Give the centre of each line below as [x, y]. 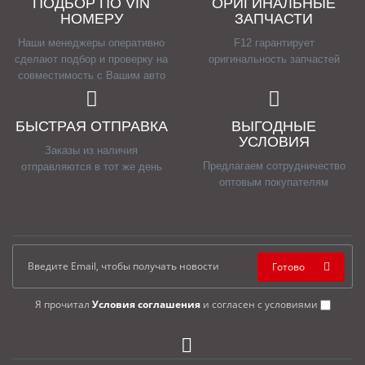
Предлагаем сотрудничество [274, 165]
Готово [288, 266]
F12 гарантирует [274, 42]
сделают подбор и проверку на [91, 59]
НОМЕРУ [91, 18]
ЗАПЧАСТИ [274, 18]
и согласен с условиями [260, 304]
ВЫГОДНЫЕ [274, 126]
